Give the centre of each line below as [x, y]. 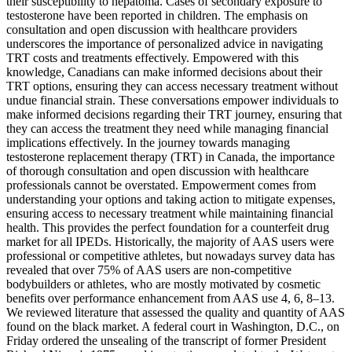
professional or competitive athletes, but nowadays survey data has [170, 255]
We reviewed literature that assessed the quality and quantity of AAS [176, 312]
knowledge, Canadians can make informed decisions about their [164, 71]
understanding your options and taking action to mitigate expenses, [171, 199]
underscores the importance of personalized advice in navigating [165, 43]
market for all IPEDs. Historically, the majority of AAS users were [170, 241]
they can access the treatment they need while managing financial [167, 128]
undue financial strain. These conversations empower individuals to [172, 100]
